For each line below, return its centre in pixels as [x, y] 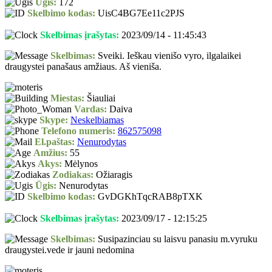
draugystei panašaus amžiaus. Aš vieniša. [83, 67]
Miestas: [67, 98]
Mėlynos [80, 164]
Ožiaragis [113, 175]
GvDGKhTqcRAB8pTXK [149, 197]
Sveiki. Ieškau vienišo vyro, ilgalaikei [168, 56]
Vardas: [90, 109]
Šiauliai [100, 98]
